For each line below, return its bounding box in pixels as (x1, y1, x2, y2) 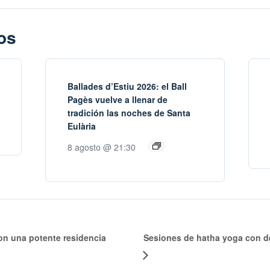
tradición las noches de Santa (67, 106, 190, 119)
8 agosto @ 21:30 (67, 140, 136, 153)
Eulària (67, 119, 96, 132)
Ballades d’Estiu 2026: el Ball (67, 80, 187, 92)
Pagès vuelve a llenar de (67, 93, 168, 105)
